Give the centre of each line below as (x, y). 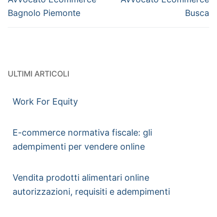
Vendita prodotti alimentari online (81, 178)
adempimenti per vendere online (79, 147)
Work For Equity (45, 102)
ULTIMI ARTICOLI (39, 74)
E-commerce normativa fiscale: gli (82, 133)
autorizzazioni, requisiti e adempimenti (91, 192)
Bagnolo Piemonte (44, 13)
